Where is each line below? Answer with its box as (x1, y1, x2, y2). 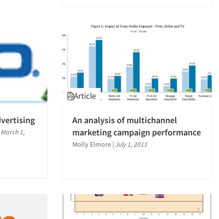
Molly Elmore (72, 139, 111, 149)
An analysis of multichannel (72, 114, 177, 126)
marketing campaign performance (72, 126, 201, 138)
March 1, (1, 127, 25, 136)
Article (74, 90, 96, 101)
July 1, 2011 (115, 139, 148, 149)
